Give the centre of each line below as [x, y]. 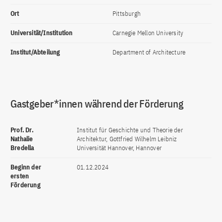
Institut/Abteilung [35, 52]
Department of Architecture [149, 52]
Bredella [22, 148]
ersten [20, 176]
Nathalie [22, 139]
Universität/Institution [42, 33]
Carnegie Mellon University [148, 33]
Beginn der [26, 167]
